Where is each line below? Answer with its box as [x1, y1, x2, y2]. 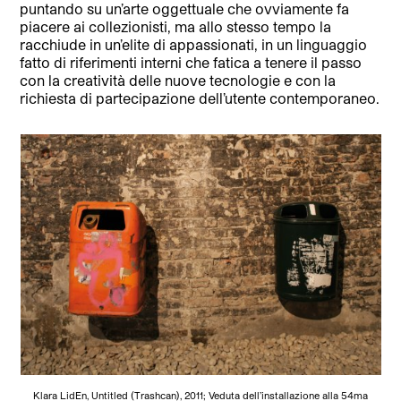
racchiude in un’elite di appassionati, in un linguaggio [20, 35, 368, 53]
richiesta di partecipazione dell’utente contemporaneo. [20, 89, 380, 107]
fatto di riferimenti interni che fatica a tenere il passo [20, 53, 363, 71]
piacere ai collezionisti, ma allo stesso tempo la [20, 17, 332, 35]
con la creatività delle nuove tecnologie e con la [20, 71, 337, 89]
